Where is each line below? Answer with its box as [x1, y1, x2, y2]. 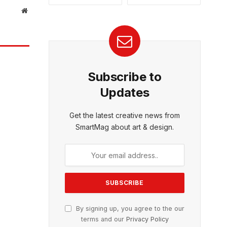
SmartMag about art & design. [75, 123, 174, 131]
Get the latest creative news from [69, 111, 180, 120]
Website [27, 7, 50, 14]
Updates [100, 85, 149, 100]
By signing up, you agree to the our [74, 205, 184, 212]
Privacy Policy [126, 215, 169, 223]
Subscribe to [88, 69, 162, 84]
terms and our [81, 215, 126, 223]
